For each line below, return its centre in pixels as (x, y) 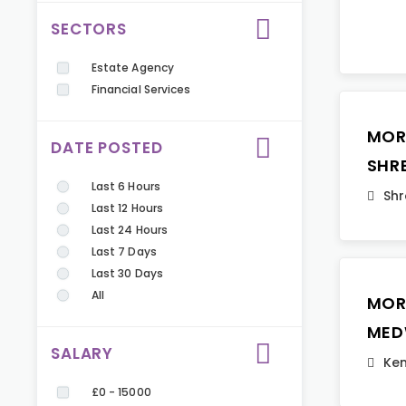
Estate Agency (133, 68)
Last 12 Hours (127, 208)
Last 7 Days (124, 251)
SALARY (82, 353)
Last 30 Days (127, 273)
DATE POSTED (107, 148)
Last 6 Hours (126, 186)
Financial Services (141, 89)
